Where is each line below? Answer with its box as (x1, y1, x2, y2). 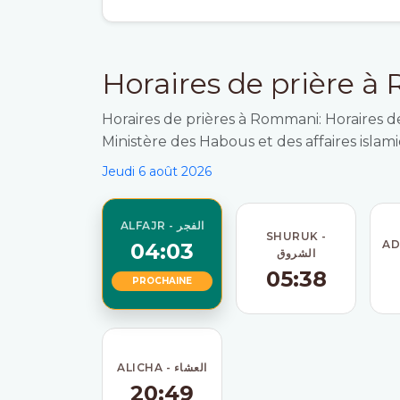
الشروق (277, 246, 316, 260)
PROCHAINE (132, 275, 193, 287)
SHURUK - (265, 229, 327, 243)
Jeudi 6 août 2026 (102, 163, 212, 179)
